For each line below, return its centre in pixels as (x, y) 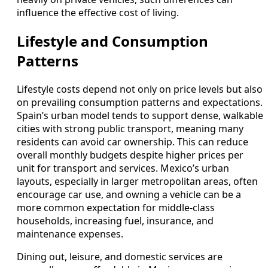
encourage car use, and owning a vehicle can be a (129, 194)
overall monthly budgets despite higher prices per (130, 155)
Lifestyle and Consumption (112, 41)
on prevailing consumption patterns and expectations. (140, 102)
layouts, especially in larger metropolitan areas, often (137, 181)
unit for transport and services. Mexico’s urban (123, 168)
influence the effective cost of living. (98, 13)
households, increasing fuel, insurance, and (115, 220)
